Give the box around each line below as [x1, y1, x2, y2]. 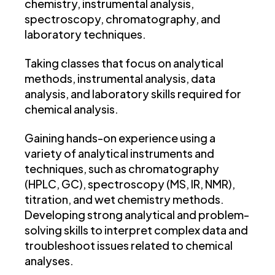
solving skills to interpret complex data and [25, 223, 248, 238]
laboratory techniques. [25, 27, 146, 42]
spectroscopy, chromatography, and [25, 12, 220, 26]
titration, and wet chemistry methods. [25, 192, 224, 207]
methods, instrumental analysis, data [25, 71, 215, 86]
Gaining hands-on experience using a [25, 131, 215, 145]
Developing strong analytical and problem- [25, 207, 249, 222]
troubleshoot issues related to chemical [25, 238, 233, 253]
